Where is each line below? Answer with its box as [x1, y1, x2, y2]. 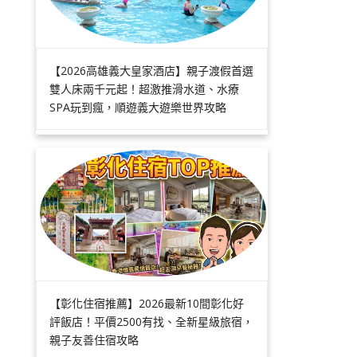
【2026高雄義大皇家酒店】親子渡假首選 [49, 62, 254, 78]
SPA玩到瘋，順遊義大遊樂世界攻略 [49, 99, 227, 115]
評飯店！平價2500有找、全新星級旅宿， [49, 313, 254, 329]
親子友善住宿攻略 [49, 331, 139, 347]
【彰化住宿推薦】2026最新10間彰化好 [49, 295, 245, 311]
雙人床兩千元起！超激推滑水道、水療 [49, 80, 240, 96]
